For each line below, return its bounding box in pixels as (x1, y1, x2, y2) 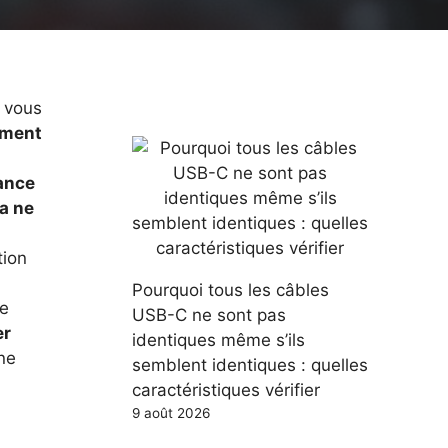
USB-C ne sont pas (132, 304, 286, 325)
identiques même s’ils (132, 329, 305, 350)
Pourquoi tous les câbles (132, 279, 329, 300)
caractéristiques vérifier (132, 379, 320, 400)
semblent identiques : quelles (132, 354, 368, 375)
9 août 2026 (132, 404, 210, 421)
